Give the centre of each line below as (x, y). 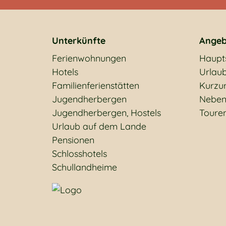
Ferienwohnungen (89, 58)
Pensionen (73, 140)
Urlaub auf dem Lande (99, 126)
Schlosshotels (79, 154)
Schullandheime (84, 167)
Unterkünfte (79, 41)
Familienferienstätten (96, 86)
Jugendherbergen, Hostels (106, 113)
